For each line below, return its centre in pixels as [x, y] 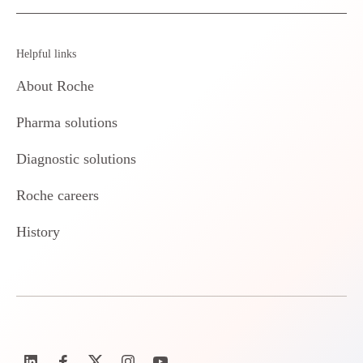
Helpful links [46, 54]
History [38, 232]
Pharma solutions [67, 122]
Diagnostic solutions [76, 159]
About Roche [55, 86]
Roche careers [58, 195]
